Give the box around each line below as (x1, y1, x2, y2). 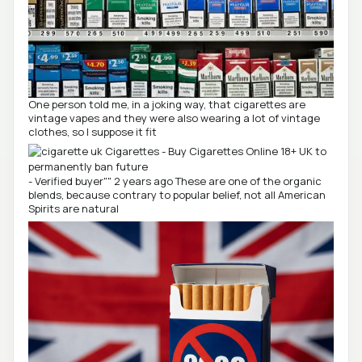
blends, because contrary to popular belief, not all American (28, 187, 326, 203)
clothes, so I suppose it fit (28, 124, 157, 139)
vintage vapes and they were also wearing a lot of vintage (28, 110, 320, 125)
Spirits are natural (28, 201, 119, 217)
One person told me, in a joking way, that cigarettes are (28, 96, 305, 112)
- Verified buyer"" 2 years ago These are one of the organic (28, 174, 322, 189)
